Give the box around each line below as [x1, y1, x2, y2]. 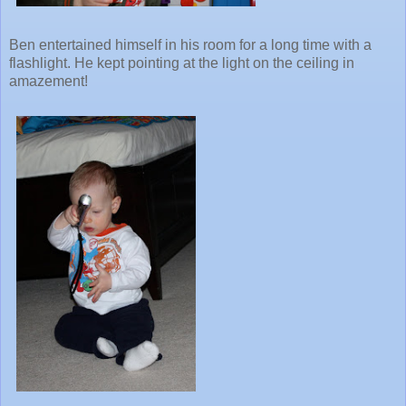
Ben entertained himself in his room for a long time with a [9, 36, 372, 53]
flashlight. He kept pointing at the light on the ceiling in [9, 54, 354, 71]
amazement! [9, 72, 88, 89]
